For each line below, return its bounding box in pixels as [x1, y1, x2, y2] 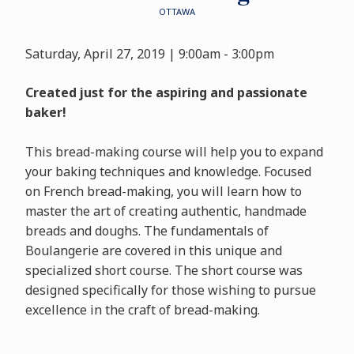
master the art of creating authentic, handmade [24, 202, 307, 220]
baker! [24, 104, 66, 121]
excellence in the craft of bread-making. [24, 301, 260, 318]
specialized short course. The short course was [24, 262, 303, 279]
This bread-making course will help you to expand [24, 143, 323, 160]
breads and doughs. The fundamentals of [24, 222, 269, 239]
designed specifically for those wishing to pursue [24, 281, 316, 299]
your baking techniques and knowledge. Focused [24, 163, 311, 180]
